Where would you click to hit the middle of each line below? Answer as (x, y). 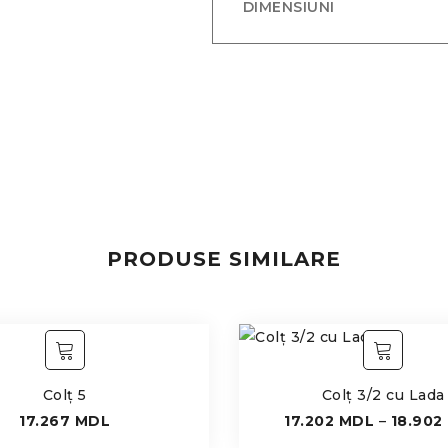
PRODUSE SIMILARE (224, 258)
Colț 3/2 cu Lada (383, 394)
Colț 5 (64, 394)
